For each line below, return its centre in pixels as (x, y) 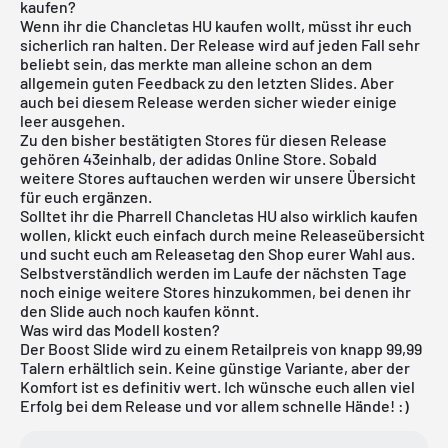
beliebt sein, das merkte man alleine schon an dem (196, 63)
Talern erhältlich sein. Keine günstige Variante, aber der (215, 367)
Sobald (351, 158)
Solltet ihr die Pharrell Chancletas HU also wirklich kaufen (219, 215)
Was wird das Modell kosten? (121, 329)
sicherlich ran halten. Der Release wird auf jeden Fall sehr (220, 44)
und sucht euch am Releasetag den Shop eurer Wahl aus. (217, 253)
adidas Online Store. (254, 158)
